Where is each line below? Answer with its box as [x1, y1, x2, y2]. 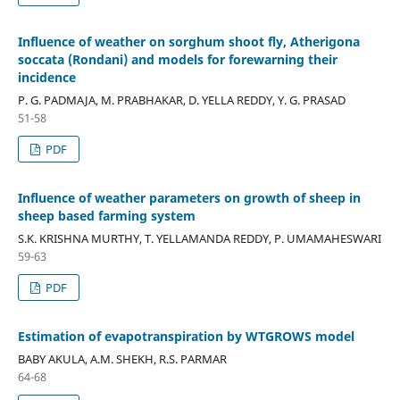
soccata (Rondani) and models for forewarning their [17, 50, 337, 68]
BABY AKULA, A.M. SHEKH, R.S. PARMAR [17, 350, 227, 367]
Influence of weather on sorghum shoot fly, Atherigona [17, 32, 360, 50]
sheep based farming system [17, 206, 196, 224]
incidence [17, 68, 76, 86]
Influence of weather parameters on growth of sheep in [17, 188, 361, 206]
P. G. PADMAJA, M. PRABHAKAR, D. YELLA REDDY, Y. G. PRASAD [17, 91, 346, 108]
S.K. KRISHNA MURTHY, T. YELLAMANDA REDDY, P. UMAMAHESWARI [17, 229, 381, 246]
